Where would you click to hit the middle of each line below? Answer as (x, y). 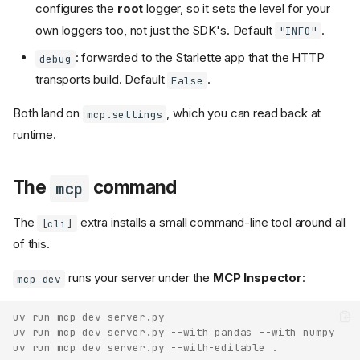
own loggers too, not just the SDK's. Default (155, 30)
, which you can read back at (244, 113)
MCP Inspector (258, 278)
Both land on (48, 113)
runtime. (35, 135)
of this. (31, 244)
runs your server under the (139, 278)
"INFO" (298, 31)
